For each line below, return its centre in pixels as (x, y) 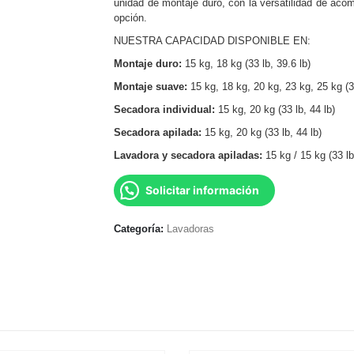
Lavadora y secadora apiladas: (188, 155)
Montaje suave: (151, 87)
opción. (130, 18)
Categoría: (140, 228)
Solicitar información (202, 190)
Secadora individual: (164, 109)
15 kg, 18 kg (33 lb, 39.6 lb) (246, 64)
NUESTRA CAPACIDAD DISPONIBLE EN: (212, 41)
